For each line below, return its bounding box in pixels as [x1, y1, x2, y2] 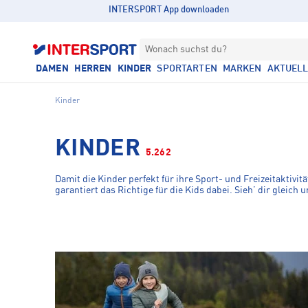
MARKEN [222, 64, 262, 74]
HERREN [74, 64, 112, 74]
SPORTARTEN [157, 64, 217, 74]
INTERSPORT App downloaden [109, 5, 230, 14]
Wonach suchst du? [145, 45, 227, 54]
